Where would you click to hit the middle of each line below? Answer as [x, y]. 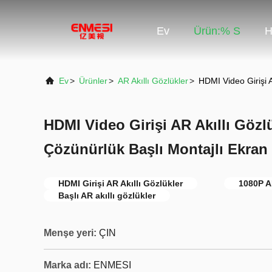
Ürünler [93, 81]
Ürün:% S [217, 31]
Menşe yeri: [70, 233]
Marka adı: [67, 265]
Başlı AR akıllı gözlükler [107, 195]
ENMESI [112, 265]
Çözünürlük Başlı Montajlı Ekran [156, 149]
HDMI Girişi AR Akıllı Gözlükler [121, 183]
